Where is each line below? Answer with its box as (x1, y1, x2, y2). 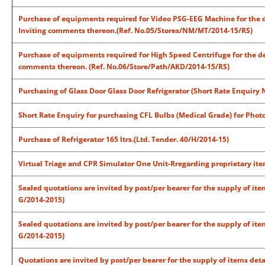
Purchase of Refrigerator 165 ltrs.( (18, 134, 136, 144)
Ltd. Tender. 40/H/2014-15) (136, 134, 229, 144)
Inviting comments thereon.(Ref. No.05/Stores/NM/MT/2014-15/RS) (18, 25, 253, 35)
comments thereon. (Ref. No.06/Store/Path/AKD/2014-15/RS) (18, 62, 230, 72)
